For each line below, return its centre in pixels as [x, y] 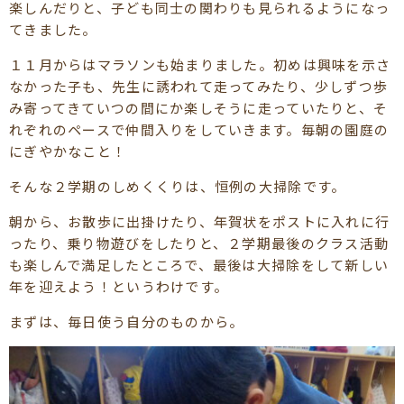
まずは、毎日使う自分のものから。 [127, 321]
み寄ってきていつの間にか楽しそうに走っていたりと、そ [199, 107]
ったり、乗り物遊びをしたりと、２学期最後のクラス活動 [199, 243]
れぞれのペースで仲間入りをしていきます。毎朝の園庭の [199, 129]
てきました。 [53, 29]
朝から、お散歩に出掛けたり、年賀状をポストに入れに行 [200, 221]
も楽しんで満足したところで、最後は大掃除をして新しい [199, 264]
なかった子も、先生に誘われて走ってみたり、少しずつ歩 [199, 86]
